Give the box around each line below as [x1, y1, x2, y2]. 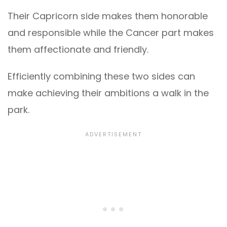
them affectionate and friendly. [8, 43, 148, 56]
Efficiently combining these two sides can [8, 69, 195, 83]
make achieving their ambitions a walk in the [8, 86, 209, 99]
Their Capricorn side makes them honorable [8, 9, 208, 22]
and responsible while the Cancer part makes [8, 26, 214, 39]
